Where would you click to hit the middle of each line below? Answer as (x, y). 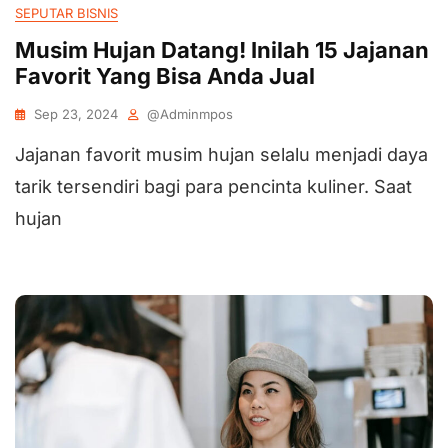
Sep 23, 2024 (76, 114)
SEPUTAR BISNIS (66, 13)
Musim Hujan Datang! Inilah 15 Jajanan (222, 50)
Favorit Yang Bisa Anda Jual (165, 76)
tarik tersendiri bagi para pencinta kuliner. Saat (213, 186)
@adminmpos (190, 114)
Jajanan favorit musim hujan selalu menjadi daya (221, 154)
